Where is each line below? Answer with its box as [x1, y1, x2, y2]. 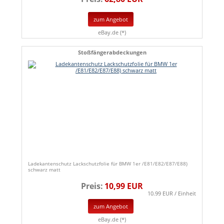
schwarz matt [28, 165, 60, 173]
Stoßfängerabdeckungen [77, 48, 146, 56]
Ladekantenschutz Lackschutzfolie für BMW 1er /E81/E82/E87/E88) [28, 159, 187, 167]
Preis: [81, 180, 103, 191]
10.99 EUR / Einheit [147, 189, 196, 197]
